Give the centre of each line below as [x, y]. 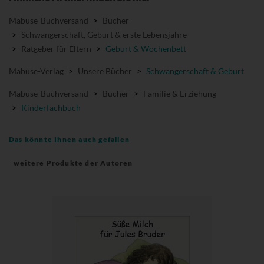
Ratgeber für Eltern [56, 48]
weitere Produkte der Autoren [73, 163]
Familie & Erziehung [180, 93]
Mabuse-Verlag [36, 71]
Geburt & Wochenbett [146, 48]
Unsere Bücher [105, 71]
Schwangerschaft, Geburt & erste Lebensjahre [104, 34]
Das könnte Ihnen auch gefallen [70, 139]
